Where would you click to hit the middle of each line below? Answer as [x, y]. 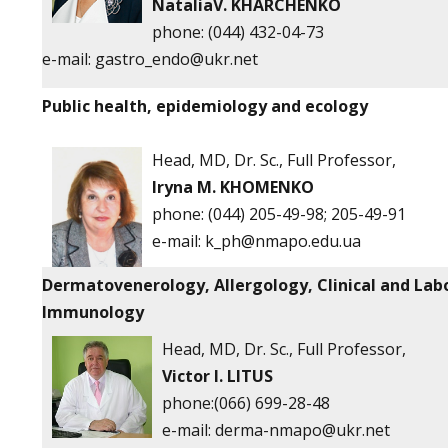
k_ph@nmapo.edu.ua [283, 241]
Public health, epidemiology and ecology [205, 106]
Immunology [93, 312]
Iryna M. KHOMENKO [235, 187]
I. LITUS [243, 376]
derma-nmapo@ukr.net [302, 430]
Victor [186, 376]
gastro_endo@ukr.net [176, 59]
